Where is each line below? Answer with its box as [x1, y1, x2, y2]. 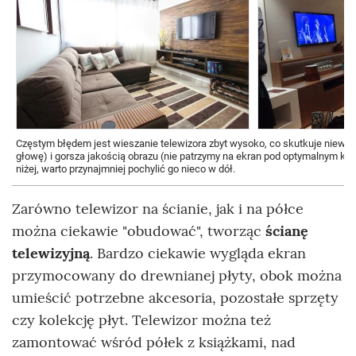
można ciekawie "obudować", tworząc [12, 222, 265, 241]
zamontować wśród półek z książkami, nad [12, 333, 296, 352]
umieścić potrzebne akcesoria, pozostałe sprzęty [12, 288, 339, 308]
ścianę [265, 222, 308, 241]
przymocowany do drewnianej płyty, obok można [12, 266, 342, 285]
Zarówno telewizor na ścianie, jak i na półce [12, 199, 304, 219]
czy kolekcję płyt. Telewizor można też [12, 311, 271, 330]
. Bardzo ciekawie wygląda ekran [90, 244, 306, 263]
